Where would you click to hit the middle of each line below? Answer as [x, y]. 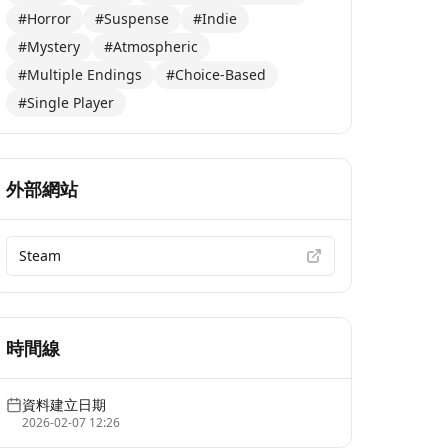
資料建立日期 [64, 405]
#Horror [45, 19]
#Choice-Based [216, 75]
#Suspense [132, 19]
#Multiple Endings [80, 75]
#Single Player [66, 103]
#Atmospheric [151, 47]
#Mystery [49, 47]
